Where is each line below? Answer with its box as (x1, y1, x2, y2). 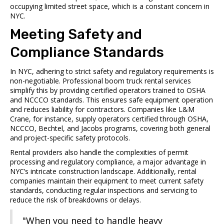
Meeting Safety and (10, 25, 142, 42)
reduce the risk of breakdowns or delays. (10, 194, 141, 204)
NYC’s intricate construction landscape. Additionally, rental (10, 166, 196, 176)
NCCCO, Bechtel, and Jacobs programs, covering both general (10, 123, 210, 133)
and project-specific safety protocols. (10, 132, 130, 142)
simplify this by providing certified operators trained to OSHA (10, 85, 205, 95)
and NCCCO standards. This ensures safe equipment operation (10, 94, 213, 104)
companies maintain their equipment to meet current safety (10, 175, 203, 185)
